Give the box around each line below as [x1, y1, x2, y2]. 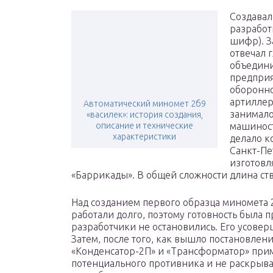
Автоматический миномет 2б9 [83, 99, 206, 109]
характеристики [113, 132, 176, 142]
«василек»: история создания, [86, 110, 203, 120]
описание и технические [96, 121, 193, 131]
